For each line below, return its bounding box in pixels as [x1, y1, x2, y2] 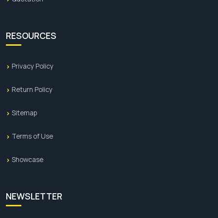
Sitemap [12, 109, 37, 118]
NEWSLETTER [6, 190, 62, 202]
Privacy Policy [12, 62, 54, 71]
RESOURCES [6, 30, 56, 42]
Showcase [12, 155, 43, 164]
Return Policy [12, 85, 53, 94]
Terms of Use [12, 132, 53, 141]
